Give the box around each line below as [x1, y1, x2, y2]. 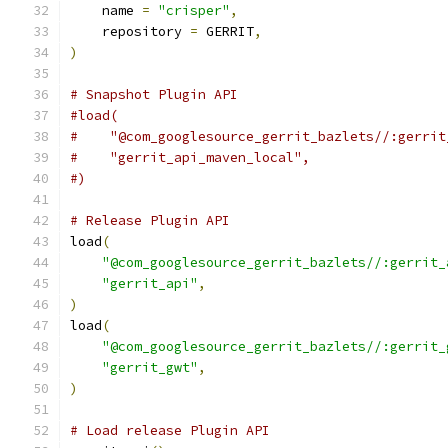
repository [70, 23, 190, 40]
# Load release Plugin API [70, 422, 270, 439]
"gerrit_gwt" [102, 359, 198, 376]
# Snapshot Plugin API [70, 86, 238, 103]
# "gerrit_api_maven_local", [70, 149, 310, 166]
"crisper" [158, 2, 230, 19]
